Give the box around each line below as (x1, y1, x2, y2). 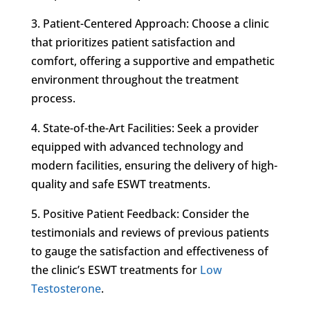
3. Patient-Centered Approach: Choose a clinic (30, 15, 269, 31)
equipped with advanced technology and (30, 138, 244, 154)
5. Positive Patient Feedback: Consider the (30, 206, 249, 221)
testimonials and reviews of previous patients (30, 224, 269, 240)
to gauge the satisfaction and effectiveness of (30, 243, 268, 259)
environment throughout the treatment (30, 71, 239, 87)
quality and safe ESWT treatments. (30, 176, 210, 192)
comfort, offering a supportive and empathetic (30, 53, 275, 69)
